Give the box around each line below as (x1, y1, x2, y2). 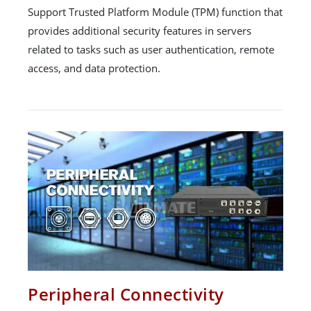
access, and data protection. (28, 61, 160, 76)
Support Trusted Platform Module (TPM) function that (28, 5, 283, 19)
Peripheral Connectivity (28, 283, 224, 306)
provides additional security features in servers (28, 24, 251, 38)
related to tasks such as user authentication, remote (28, 42, 274, 57)
